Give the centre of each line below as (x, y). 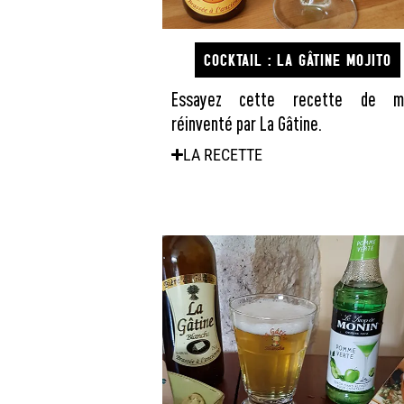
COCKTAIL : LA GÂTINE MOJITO (298, 60)
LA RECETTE (222, 154)
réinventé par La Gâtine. (246, 123)
